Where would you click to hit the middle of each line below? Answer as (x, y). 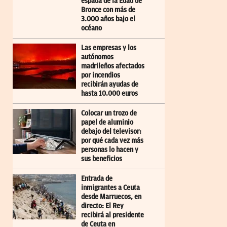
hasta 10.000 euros (109, 93)
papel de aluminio (107, 122)
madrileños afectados (113, 66)
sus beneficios (102, 159)
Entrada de (97, 178)
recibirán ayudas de (110, 84)
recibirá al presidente (112, 215)
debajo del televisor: (111, 131)
